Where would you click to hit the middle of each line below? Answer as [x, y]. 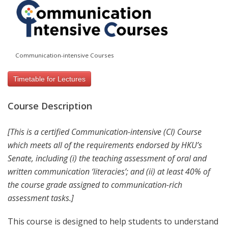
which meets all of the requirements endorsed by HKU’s [105, 145]
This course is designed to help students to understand [113, 221]
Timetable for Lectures [49, 79]
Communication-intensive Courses [65, 55]
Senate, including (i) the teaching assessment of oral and [107, 158]
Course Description [50, 106]
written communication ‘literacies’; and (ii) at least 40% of [109, 171]
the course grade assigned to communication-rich [95, 184]
